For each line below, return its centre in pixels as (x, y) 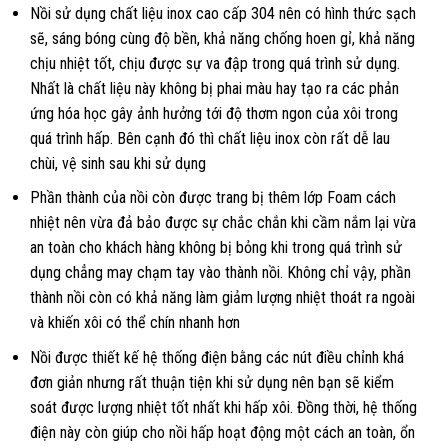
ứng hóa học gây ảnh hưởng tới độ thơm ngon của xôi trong (214, 113)
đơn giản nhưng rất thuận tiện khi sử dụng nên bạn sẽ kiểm (212, 382)
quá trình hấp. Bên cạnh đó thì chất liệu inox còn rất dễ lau (210, 138)
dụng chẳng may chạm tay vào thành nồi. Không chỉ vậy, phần (220, 273)
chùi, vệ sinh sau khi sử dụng (118, 163)
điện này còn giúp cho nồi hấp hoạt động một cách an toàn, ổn (222, 432)
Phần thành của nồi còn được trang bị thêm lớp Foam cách (213, 198)
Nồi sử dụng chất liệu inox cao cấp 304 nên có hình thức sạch (223, 13)
